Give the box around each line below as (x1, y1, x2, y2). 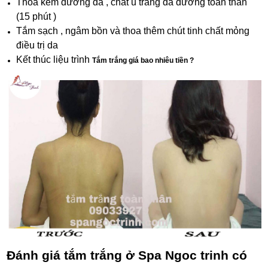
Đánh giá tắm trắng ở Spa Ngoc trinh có (7, 248, 248, 263)
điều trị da (16, 39, 59, 50)
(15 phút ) (16, 11, 57, 22)
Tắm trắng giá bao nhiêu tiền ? (92, 56, 196, 65)
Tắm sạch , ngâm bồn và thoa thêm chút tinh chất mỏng (16, 25, 250, 36)
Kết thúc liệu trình (16, 54, 93, 65)
